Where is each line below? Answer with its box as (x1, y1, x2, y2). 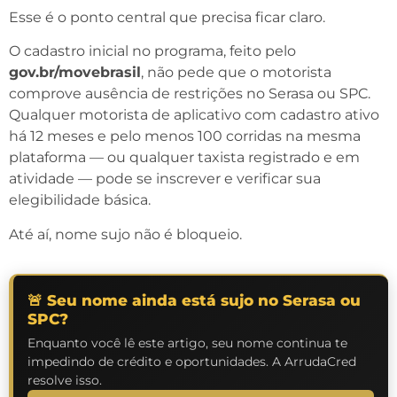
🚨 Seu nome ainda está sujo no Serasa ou (27, 291, 361, 309)
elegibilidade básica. (9, 191, 151, 209)
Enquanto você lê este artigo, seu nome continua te (27, 334, 347, 351)
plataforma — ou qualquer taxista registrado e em (9, 149, 360, 167)
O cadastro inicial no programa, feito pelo (9, 43, 296, 60)
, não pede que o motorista (141, 64, 331, 82)
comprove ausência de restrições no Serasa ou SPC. (9, 85, 370, 103)
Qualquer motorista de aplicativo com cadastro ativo (9, 106, 379, 124)
